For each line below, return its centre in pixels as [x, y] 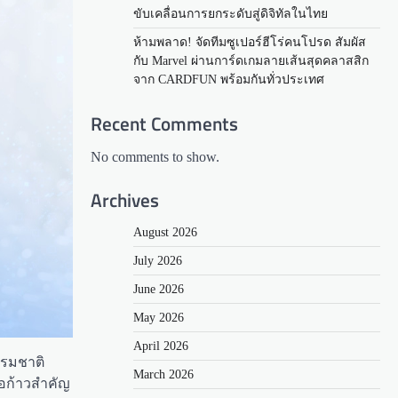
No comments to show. [155, 157]
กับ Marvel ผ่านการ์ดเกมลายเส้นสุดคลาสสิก [251, 61]
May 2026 [159, 317]
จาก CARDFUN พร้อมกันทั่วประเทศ [229, 80]
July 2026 [158, 260]
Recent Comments [164, 124]
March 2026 [163, 374]
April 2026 [161, 346]
